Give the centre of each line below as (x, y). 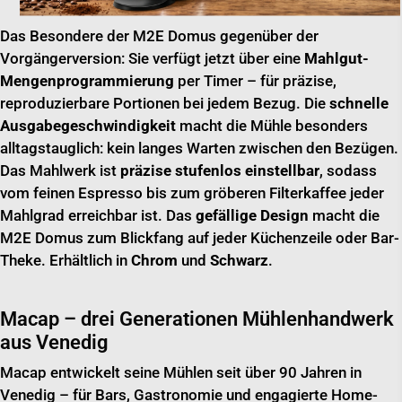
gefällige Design (252, 215)
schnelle (359, 103)
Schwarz (239, 260)
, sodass (348, 170)
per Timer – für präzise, (255, 80)
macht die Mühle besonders (272, 125)
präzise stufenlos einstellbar (220, 170)
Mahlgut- (336, 58)
